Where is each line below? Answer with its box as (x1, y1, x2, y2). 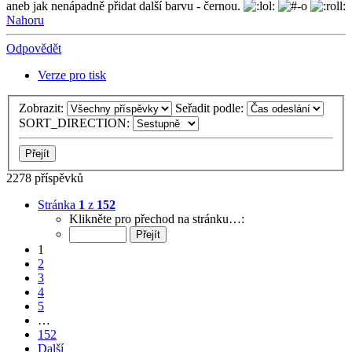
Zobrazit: (19, 101, 67, 115)
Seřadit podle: (175, 101, 247, 115)
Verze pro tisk (38, 68, 106, 82)
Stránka (38, 198, 79, 212)
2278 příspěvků (6, 171, 83, 185)
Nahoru (6, 13, 44, 27)
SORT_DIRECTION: (19, 116, 133, 130)
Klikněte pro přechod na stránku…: (69, 212, 244, 226)
